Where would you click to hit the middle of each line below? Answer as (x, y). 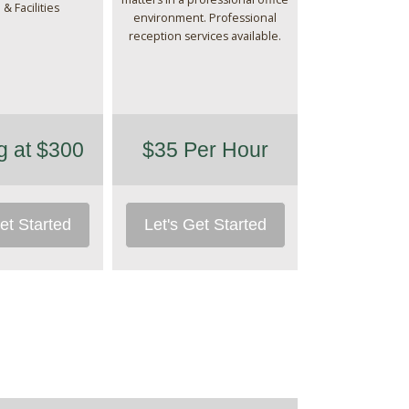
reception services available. (205, 36)
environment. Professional (205, 17)
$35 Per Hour (205, 150)
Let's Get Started (205, 224)
